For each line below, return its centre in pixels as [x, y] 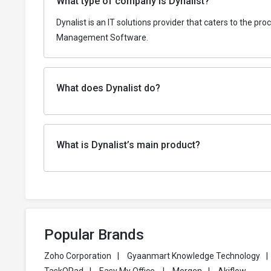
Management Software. [102, 38]
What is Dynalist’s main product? [128, 145]
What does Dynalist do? [108, 88]
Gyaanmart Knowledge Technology [194, 256]
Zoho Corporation [78, 256]
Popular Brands [94, 235]
